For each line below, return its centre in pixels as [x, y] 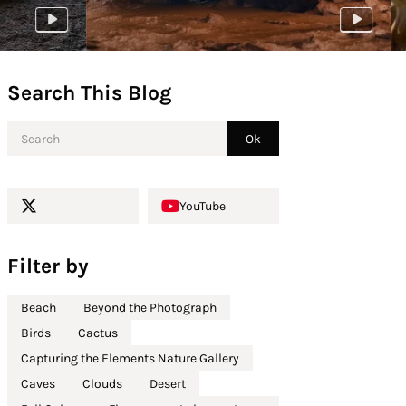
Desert [167, 383]
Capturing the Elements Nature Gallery [130, 358]
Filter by [48, 266]
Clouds [102, 383]
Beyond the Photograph [150, 307]
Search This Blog [89, 93]
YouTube [202, 206]
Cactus [97, 333]
